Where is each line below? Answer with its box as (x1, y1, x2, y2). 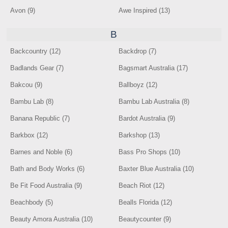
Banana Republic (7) (10, 115, 70, 122)
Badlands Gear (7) (10, 64, 64, 72)
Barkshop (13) (119, 131, 160, 139)
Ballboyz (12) (119, 81, 158, 89)
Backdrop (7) (119, 47, 157, 55)
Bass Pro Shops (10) (119, 148, 181, 156)
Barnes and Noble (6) (10, 148, 73, 156)
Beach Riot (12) (119, 182, 165, 189)
